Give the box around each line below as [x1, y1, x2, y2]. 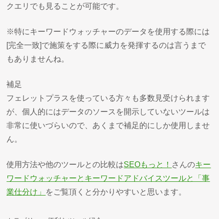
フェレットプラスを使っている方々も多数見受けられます [6, 93, 210, 102]
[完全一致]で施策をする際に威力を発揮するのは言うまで [6, 41, 206, 49]
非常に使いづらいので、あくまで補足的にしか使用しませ [6, 121, 210, 130]
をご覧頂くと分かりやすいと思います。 [45, 187, 187, 196]
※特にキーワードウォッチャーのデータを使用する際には [6, 27, 210, 36]
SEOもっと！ [124, 160, 172, 169]
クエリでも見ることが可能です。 [6, 1, 124, 10]
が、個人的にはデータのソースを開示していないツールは [6, 107, 210, 116]
